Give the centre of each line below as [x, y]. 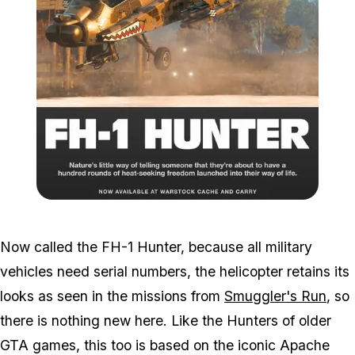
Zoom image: [208, 208]
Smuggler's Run [275, 296]
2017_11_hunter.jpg [284, 208]
